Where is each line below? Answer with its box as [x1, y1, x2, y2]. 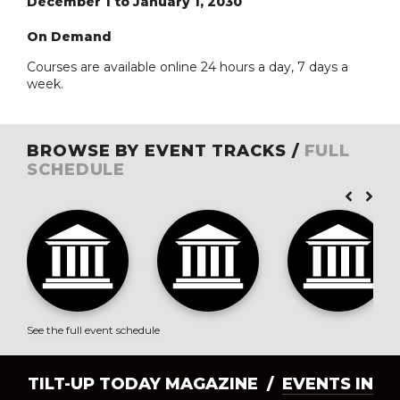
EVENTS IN [281, 373, 373, 394]
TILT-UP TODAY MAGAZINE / [27, 373, 282, 394]
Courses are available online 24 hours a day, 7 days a [27, 58, 348, 75]
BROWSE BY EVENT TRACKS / [27, 140, 304, 161]
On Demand [27, 28, 112, 45]
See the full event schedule [27, 322, 160, 337]
